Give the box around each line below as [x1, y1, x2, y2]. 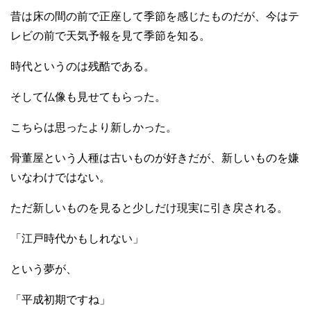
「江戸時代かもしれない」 [10, 233, 144, 245]
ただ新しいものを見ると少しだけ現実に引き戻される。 [10, 202, 288, 215]
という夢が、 [10, 263, 77, 276]
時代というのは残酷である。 [10, 60, 155, 73]
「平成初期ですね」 [10, 294, 110, 306]
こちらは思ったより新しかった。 [10, 121, 177, 134]
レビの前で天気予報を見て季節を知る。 [10, 30, 210, 42]
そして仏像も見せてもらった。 [10, 91, 166, 103]
